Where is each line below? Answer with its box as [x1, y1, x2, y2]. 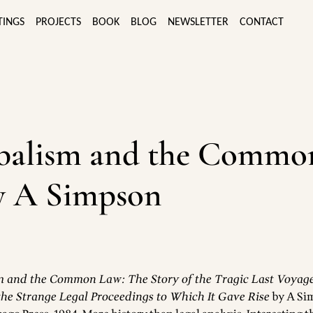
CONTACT [240, 16, 284, 28]
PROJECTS [36, 16, 81, 28]
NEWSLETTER [168, 16, 228, 28]
